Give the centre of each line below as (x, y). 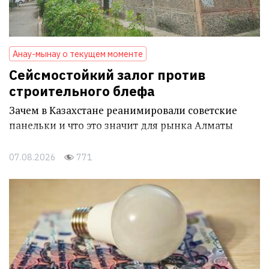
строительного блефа (82, 91)
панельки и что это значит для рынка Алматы (121, 125)
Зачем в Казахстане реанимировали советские (123, 110)
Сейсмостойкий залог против (107, 74)
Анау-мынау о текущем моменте (78, 53)
